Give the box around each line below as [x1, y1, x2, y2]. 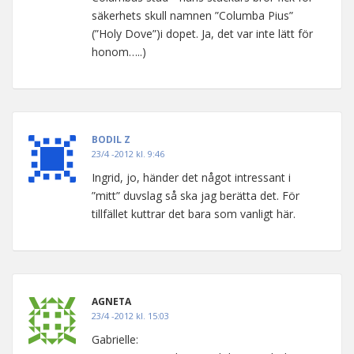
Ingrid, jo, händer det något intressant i [92, 169, 291, 185]
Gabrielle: [92, 331, 138, 347]
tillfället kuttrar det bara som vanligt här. [92, 205, 296, 221]
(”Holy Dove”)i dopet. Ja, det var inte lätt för [92, 25, 313, 41]
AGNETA [92, 294, 131, 308]
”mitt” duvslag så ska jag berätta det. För [92, 187, 299, 203]
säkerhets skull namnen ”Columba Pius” [92, 7, 293, 23]
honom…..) [92, 43, 146, 59]
